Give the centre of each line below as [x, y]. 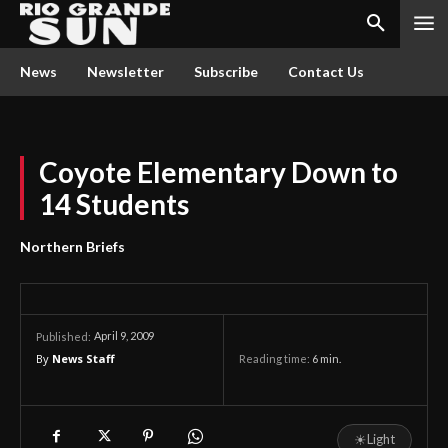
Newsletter [125, 71]
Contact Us [326, 71]
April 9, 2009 [124, 336]
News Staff [83, 358]
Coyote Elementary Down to [218, 172]
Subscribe [226, 71]
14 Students [114, 204]
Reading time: [275, 359]
